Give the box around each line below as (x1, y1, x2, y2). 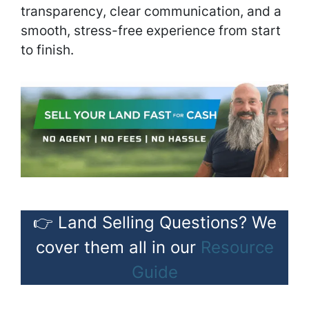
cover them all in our (35, 237, 201, 258)
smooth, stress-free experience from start (21, 22, 281, 39)
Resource (200, 237, 274, 258)
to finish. (21, 41, 74, 59)
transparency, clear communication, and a (21, 3, 281, 20)
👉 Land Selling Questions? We (32, 212, 277, 233)
